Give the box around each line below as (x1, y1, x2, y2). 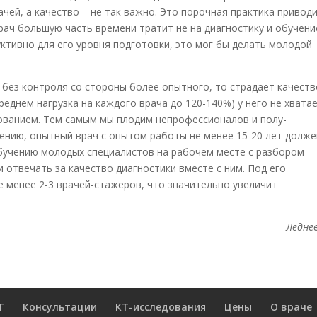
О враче (270, 300, 313, 313)
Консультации (23, 300, 98, 313)
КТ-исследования (115, 300, 207, 313)
